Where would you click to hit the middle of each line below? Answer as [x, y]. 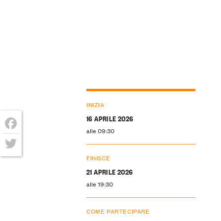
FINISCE [98, 157]
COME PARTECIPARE [118, 211]
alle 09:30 [100, 131]
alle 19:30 [99, 184]
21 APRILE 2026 [110, 171]
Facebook [25, 139]
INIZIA [95, 105]
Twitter [19, 159]
